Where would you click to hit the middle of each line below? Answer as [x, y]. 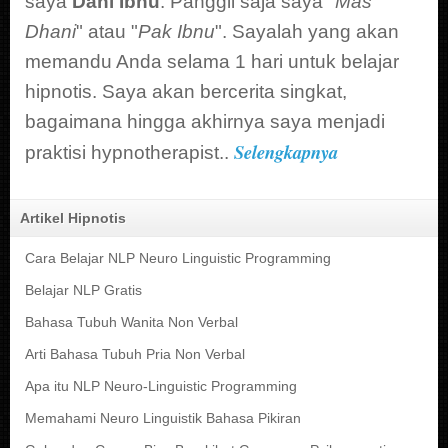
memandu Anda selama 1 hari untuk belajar [212, 61]
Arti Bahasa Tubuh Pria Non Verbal [135, 354]
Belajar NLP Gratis [83, 291]
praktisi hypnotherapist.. [129, 152]
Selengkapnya [286, 151]
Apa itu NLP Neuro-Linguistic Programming [161, 386]
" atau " [107, 31]
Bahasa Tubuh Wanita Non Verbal [131, 323]
